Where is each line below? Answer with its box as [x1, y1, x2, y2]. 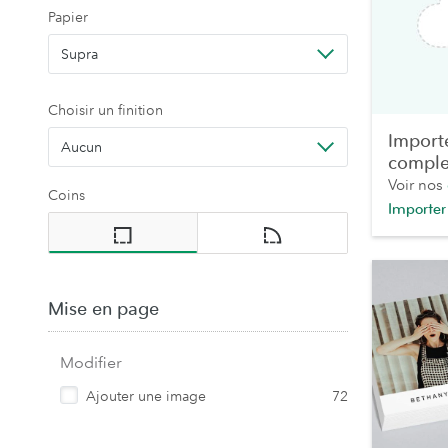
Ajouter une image [86, 387, 206, 405]
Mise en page [48, 298, 159, 320]
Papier [48, 8, 88, 26]
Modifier [60, 352, 122, 372]
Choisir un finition [48, 101, 163, 119]
